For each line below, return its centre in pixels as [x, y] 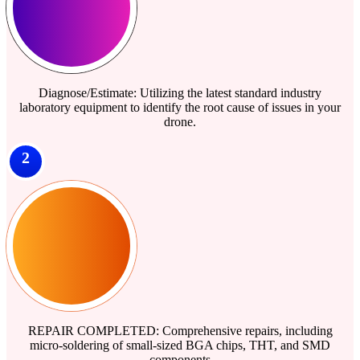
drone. [180, 121]
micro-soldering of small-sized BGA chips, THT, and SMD [180, 345]
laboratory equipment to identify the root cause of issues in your [180, 107]
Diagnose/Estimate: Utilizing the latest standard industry [180, 92]
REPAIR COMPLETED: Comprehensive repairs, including [180, 330]
